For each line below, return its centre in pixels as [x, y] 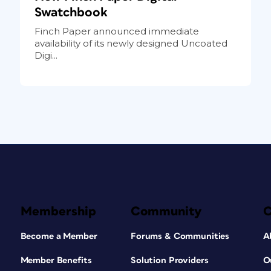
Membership [58, 211]
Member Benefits [56, 260]
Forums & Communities [180, 236]
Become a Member [59, 236]
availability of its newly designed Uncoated [131, 43]
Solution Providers [169, 260]
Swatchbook [71, 12]
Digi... [46, 55]
